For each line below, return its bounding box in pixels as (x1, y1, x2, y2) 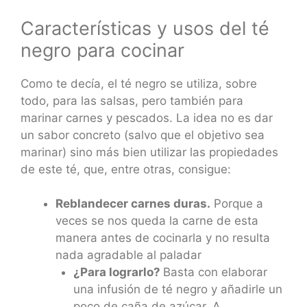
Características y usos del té (21, 16, 269, 40)
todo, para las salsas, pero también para (21, 93, 243, 108)
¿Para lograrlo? (73, 265, 163, 280)
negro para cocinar (21, 38, 184, 62)
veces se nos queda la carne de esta (56, 214, 258, 228)
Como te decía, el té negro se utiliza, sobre (21, 76, 257, 90)
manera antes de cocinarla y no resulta (56, 231, 270, 245)
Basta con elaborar (162, 265, 267, 280)
